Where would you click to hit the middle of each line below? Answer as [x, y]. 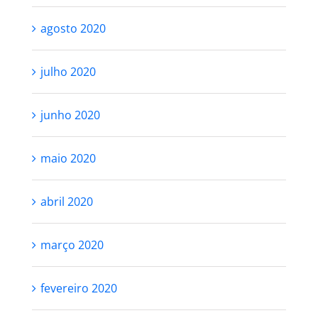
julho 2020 [68, 72]
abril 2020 [66, 202]
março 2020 [72, 245]
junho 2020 [70, 115]
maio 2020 [68, 158]
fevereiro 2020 [78, 288]
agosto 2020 [73, 28]
